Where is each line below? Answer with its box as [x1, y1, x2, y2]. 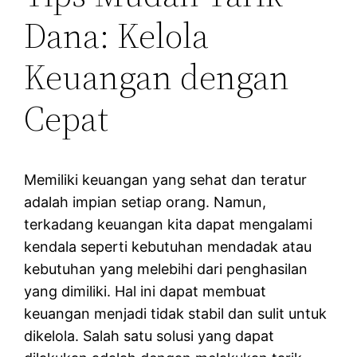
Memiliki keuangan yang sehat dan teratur [24, 171, 308, 188]
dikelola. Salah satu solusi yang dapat [24, 327, 275, 344]
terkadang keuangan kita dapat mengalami [24, 215, 313, 233]
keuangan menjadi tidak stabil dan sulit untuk [24, 304, 328, 322]
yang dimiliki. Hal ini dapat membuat [24, 282, 267, 300]
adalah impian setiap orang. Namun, [24, 193, 267, 210]
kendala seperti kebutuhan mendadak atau [24, 237, 312, 255]
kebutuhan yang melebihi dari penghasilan [24, 260, 308, 277]
